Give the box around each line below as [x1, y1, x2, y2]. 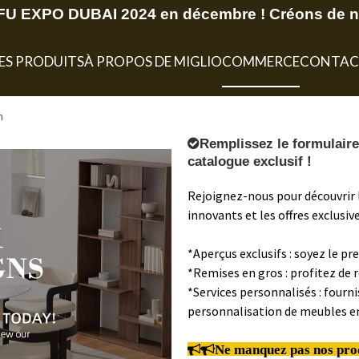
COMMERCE [221, 53, 300, 70]
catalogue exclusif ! [188, 153, 312, 169]
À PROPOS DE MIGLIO [83, 53, 222, 70]
